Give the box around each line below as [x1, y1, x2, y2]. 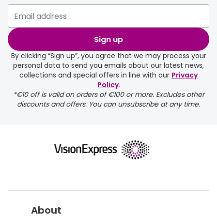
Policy [97, 80, 119, 90]
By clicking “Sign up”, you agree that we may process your [11, 51, 206, 61]
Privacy [171, 70, 198, 80]
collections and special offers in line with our [19, 70, 171, 80]
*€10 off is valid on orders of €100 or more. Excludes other [13, 90, 204, 100]
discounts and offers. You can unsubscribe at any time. [17, 99, 200, 109]
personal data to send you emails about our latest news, [13, 61, 204, 71]
